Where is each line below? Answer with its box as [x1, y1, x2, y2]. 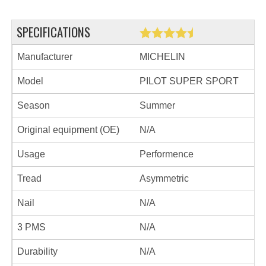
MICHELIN [140, 52, 185, 62]
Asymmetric [140, 173, 189, 183]
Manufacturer [17, 52, 72, 62]
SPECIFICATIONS [17, 23, 90, 41]
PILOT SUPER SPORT [140, 76, 239, 86]
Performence [140, 149, 194, 159]
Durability [17, 246, 58, 256]
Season [17, 100, 50, 110]
